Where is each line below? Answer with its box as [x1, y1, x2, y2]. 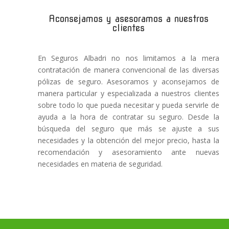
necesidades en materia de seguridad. [37, 159, 163, 169]
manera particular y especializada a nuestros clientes [37, 88, 219, 99]
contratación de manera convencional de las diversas [37, 65, 219, 75]
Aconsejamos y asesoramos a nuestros [48, 13, 209, 25]
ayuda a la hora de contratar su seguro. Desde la [37, 112, 219, 122]
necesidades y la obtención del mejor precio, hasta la [37, 135, 219, 146]
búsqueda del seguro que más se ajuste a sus [37, 124, 219, 134]
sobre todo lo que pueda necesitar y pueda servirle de [37, 100, 219, 110]
